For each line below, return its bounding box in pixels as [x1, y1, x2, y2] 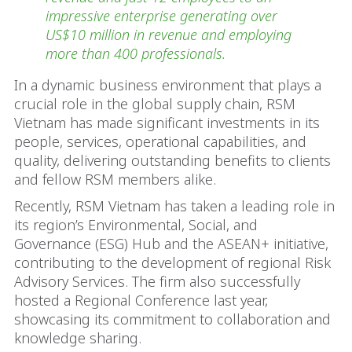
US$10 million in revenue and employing [46, 25, 291, 44]
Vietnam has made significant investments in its [14, 113, 320, 132]
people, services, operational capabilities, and [14, 132, 306, 151]
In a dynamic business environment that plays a [14, 75, 321, 94]
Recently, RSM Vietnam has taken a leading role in [14, 196, 335, 215]
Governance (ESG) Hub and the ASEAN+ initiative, [14, 234, 328, 253]
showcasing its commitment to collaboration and [14, 310, 331, 328]
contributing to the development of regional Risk [14, 253, 331, 272]
